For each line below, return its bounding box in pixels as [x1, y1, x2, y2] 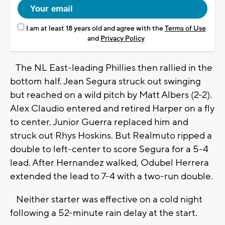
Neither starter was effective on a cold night [10, 193, 202, 206]
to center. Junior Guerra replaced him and [10, 116, 188, 129]
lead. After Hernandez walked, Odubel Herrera [10, 157, 209, 169]
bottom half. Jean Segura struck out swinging [10, 75, 201, 88]
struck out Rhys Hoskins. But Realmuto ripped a [10, 130, 212, 142]
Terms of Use [164, 24, 206, 34]
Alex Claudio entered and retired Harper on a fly [10, 102, 214, 115]
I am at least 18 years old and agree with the [26, 24, 165, 34]
